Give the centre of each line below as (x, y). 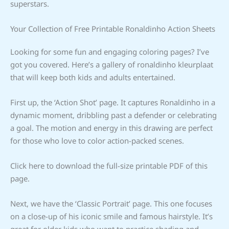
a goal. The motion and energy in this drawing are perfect (111, 128)
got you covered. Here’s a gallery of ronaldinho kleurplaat (112, 64)
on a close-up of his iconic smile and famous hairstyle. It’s (111, 216)
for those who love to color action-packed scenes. (97, 140)
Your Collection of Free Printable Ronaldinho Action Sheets (113, 28)
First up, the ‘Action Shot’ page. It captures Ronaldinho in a (113, 102)
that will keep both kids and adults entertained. (93, 77)
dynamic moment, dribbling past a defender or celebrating (113, 115)
